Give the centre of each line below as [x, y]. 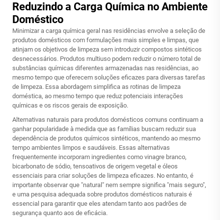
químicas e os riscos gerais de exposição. [70, 105]
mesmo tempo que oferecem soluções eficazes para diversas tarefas [109, 77]
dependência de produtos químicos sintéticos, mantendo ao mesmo [106, 138]
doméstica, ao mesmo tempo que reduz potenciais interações [98, 96]
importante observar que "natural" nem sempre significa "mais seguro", [109, 185]
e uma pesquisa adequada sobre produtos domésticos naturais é [102, 194]
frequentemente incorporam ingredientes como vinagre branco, [99, 157]
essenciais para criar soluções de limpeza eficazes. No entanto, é [103, 176]
